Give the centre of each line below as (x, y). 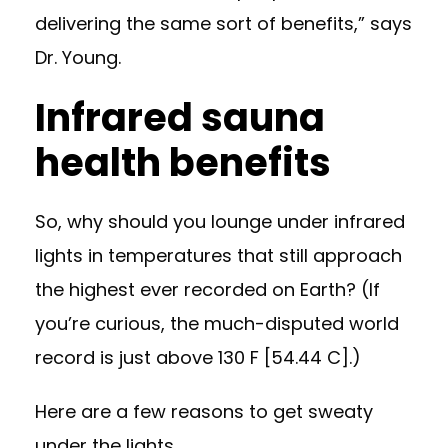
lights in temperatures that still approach (218, 255)
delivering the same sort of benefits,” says (223, 23)
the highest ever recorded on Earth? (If (207, 289)
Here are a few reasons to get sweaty (204, 411)
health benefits (183, 162)
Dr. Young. (78, 57)
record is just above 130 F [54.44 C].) (198, 357)
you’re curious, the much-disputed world (217, 323)
